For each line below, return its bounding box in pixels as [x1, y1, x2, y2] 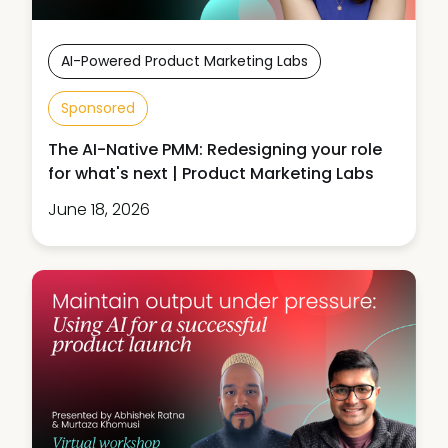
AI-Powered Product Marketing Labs [61, 51, 308, 72]
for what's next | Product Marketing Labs [48, 162, 374, 186]
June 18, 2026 [48, 198, 150, 222]
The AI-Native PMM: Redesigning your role [48, 138, 382, 162]
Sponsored [61, 98, 135, 119]
